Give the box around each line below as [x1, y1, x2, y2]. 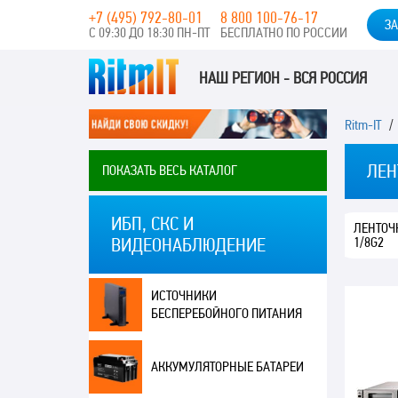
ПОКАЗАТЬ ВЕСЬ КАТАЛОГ [101, 162, 237, 179]
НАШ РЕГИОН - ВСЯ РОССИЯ [319, 68, 367, 87]
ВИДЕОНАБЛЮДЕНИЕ [110, 234, 266, 257]
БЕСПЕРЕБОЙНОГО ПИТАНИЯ [150, 305, 302, 322]
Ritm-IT [345, 116, 382, 133]
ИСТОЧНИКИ [150, 287, 217, 305]
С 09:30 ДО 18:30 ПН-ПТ [88, 24, 210, 41]
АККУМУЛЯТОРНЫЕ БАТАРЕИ [150, 358, 304, 376]
